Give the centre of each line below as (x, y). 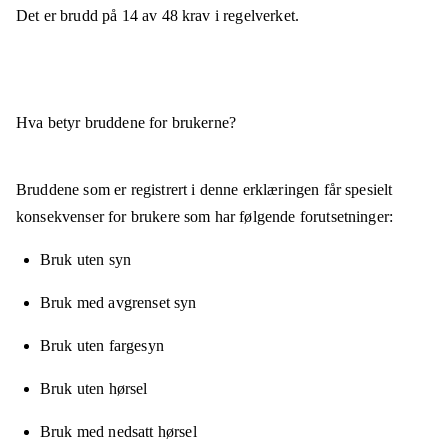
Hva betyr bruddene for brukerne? (126, 123)
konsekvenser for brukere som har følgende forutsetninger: (205, 217)
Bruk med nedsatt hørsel (118, 432)
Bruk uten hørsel (94, 389)
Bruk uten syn (86, 260)
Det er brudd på (69, 16)
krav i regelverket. (238, 16)
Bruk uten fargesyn (102, 346)
